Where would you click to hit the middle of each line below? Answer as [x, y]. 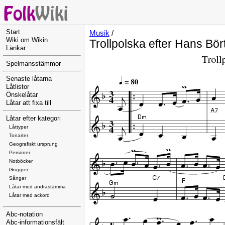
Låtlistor [18, 87]
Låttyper [19, 127]
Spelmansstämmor [33, 64]
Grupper [19, 169]
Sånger [18, 178]
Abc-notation [24, 214]
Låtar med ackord [29, 195]
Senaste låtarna [29, 79]
